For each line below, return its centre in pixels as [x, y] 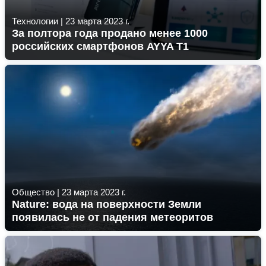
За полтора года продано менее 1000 [110, 33]
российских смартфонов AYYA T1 [100, 46]
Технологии [35, 21]
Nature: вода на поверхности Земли [107, 204]
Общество [33, 192]
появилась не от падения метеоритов [113, 217]
